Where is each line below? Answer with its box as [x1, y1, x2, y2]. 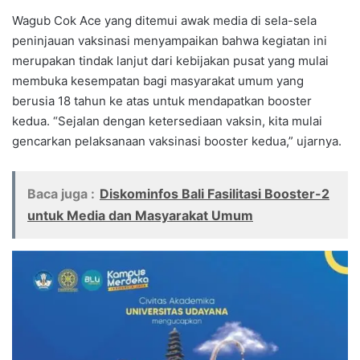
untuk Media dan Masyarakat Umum [27, 207, 253, 223]
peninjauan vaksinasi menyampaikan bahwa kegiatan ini [12, 32, 327, 48]
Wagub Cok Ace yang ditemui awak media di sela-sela [12, 12, 317, 28]
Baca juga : [27, 185, 95, 202]
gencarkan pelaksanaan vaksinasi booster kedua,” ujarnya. [12, 133, 342, 149]
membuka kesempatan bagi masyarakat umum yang [12, 72, 304, 88]
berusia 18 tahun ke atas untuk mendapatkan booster [12, 92, 312, 108]
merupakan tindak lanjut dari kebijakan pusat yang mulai [12, 52, 329, 68]
